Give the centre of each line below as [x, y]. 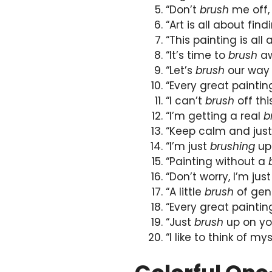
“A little [185, 192]
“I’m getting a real [215, 116]
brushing [233, 146]
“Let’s [181, 70]
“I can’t [185, 100]
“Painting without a [217, 161]
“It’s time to [197, 55]
